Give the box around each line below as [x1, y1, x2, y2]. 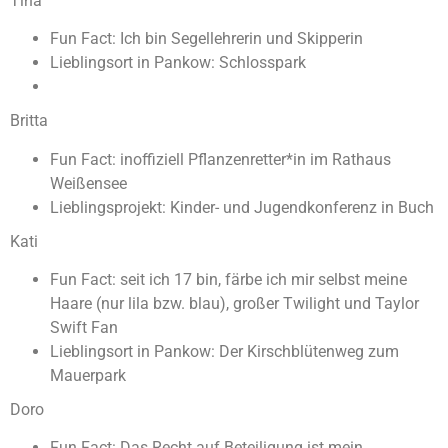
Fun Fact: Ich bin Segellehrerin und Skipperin [50, 29, 363, 49]
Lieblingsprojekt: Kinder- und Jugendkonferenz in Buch [50, 197, 434, 217]
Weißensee [50, 173, 127, 193]
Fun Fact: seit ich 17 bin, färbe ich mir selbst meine [50, 269, 407, 289]
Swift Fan [50, 317, 118, 337]
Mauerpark [50, 365, 126, 385]
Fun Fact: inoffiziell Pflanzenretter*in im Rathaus [50, 149, 391, 169]
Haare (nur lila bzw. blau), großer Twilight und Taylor [50, 293, 419, 313]
